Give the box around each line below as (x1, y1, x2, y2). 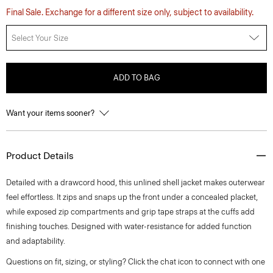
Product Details (6, 150, 74, 161)
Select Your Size (12, 33, 68, 43)
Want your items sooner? (6, 108, 96, 118)
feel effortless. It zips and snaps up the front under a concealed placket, (6, 193, 258, 202)
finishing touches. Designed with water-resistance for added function (6, 222, 252, 231)
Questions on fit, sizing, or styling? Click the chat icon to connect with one (6, 257, 265, 266)
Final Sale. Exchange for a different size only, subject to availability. (6, 7, 253, 18)
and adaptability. (6, 236, 65, 246)
